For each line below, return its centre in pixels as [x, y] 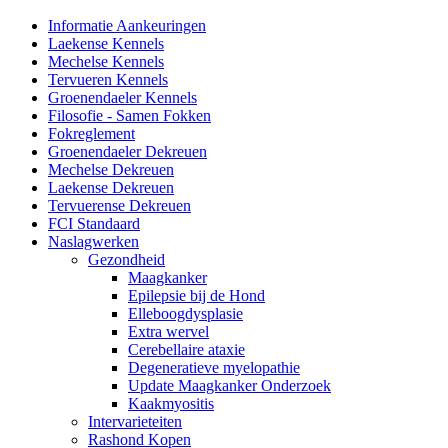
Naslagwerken [93, 242]
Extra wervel [168, 332]
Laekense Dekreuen [111, 188]
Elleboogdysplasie [185, 314]
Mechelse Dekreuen [111, 170]
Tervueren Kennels [108, 80]
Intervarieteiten [135, 422]
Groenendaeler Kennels [122, 98]
